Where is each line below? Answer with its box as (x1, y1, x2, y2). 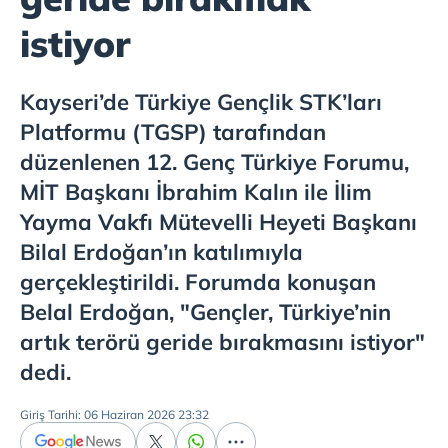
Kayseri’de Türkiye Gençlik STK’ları (20, 88, 382, 116)
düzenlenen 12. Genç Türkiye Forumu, (20, 148, 409, 176)
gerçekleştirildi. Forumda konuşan (20, 268, 376, 296)
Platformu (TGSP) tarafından (20, 118, 326, 146)
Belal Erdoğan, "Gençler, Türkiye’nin (20, 298, 391, 326)
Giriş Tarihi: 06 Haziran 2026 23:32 (20, 407, 209, 422)
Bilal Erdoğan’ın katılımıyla (20, 238, 303, 266)
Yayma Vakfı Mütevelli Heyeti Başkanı (20, 208, 417, 236)
